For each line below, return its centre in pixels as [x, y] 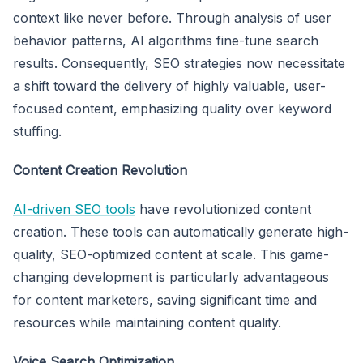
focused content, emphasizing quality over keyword [172, 108]
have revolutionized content [223, 209]
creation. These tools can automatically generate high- [181, 231]
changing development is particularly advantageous [171, 277]
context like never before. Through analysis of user [172, 17]
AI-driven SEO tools [74, 209]
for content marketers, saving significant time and [165, 299]
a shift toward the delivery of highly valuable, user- [169, 85]
